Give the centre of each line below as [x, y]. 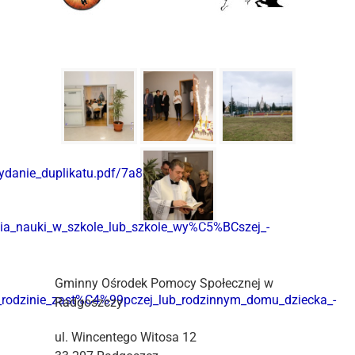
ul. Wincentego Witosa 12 [126, 338]
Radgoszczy [89, 303]
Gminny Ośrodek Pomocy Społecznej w [164, 284]
